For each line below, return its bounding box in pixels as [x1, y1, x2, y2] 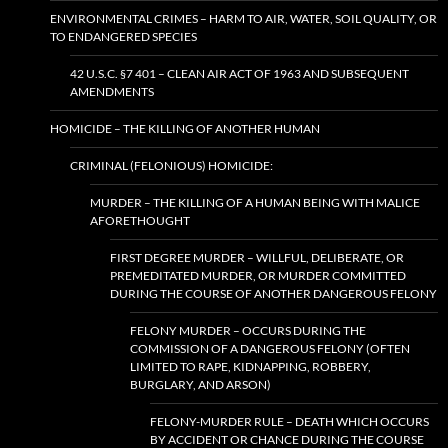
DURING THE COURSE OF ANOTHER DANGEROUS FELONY [110, 286, 437, 302]
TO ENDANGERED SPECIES [50, 29, 197, 45]
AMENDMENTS [70, 84, 154, 100]
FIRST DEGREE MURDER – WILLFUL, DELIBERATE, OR [110, 250, 404, 266]
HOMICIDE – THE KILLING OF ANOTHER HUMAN [50, 121, 320, 137]
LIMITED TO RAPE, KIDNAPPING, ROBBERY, [130, 359, 371, 375]
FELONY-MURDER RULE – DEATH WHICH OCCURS [150, 414, 429, 430]
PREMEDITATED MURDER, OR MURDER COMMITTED [110, 268, 406, 284]
